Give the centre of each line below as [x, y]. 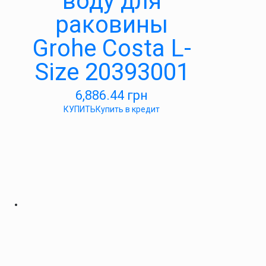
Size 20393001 [112, 72]
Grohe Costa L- [112, 48]
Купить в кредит [128, 109]
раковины [112, 25]
